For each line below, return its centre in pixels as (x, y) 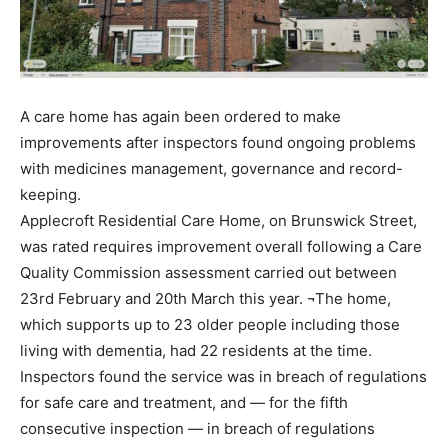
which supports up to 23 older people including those (210, 324)
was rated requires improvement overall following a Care (221, 246)
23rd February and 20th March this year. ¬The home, (205, 298)
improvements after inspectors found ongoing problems (218, 142)
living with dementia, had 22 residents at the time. (196, 350)
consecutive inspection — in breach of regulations (197, 428)
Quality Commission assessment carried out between (208, 272)
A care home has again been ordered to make (180, 116)
